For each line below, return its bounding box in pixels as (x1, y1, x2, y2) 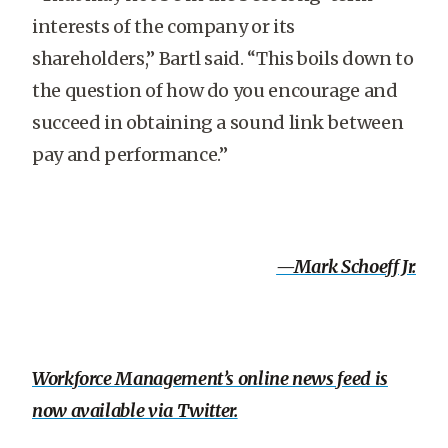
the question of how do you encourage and (32, 79, 398, 102)
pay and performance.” (32, 143, 228, 166)
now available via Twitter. (32, 399, 238, 422)
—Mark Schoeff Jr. (276, 255, 416, 278)
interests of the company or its (32, 15, 295, 38)
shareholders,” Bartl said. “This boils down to (32, 47, 414, 70)
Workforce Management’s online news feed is (32, 367, 388, 390)
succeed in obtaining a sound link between (32, 111, 404, 134)
